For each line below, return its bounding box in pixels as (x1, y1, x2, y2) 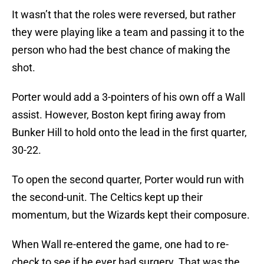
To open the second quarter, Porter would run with (12, 173, 244, 186)
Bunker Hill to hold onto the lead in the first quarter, (12, 126, 247, 139)
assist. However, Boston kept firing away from (12, 108, 226, 121)
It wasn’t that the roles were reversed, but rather (12, 8, 236, 21)
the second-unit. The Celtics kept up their (12, 191, 203, 204)
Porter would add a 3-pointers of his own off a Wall (12, 91, 245, 104)
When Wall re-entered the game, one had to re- (12, 238, 229, 251)
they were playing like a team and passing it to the (12, 26, 245, 39)
